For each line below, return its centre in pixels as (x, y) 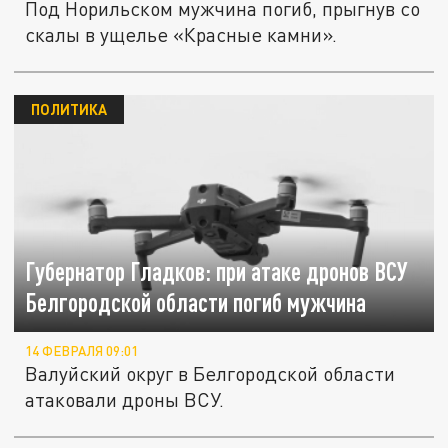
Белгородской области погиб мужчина (196, 302)
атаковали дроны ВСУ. (125, 399)
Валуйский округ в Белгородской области (210, 373)
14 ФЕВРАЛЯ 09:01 (82, 351)
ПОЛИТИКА (68, 109)
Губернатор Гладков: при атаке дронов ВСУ (217, 271)
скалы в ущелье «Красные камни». (181, 35)
